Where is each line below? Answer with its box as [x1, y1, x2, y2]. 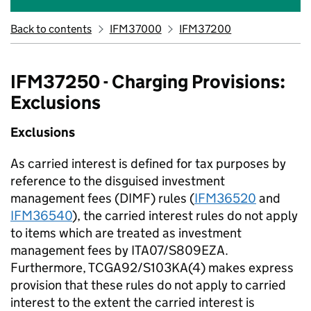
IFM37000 [109, 22, 162, 35]
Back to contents [10, 22, 92, 35]
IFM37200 [179, 22, 232, 35]
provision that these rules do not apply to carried [10, 277, 286, 293]
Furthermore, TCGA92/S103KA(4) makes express [10, 260, 294, 276]
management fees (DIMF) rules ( [10, 190, 194, 206]
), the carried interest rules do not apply [72, 208, 298, 224]
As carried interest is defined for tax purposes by [10, 155, 286, 171]
